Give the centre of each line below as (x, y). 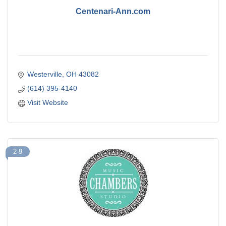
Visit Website (47, 103)
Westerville (44, 74)
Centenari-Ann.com (113, 11)
